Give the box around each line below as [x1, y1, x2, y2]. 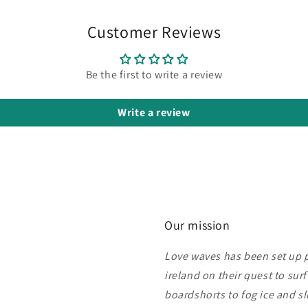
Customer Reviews [87, 20, 221, 43]
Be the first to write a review [85, 67, 223, 82]
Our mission [164, 217, 230, 233]
